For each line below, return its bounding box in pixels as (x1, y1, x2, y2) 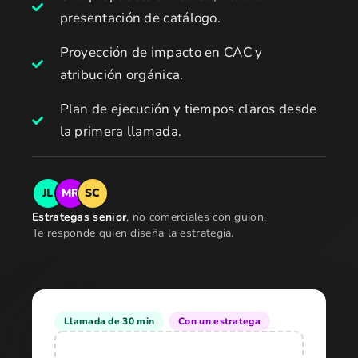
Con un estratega (178, 315, 261, 328)
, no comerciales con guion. (126, 209, 267, 225)
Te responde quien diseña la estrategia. (32, 225, 234, 241)
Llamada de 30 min (64, 315, 155, 328)
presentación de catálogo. (59, 9, 221, 27)
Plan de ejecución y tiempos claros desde (59, 100, 317, 118)
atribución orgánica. (59, 66, 184, 84)
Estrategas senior (32, 209, 127, 225)
